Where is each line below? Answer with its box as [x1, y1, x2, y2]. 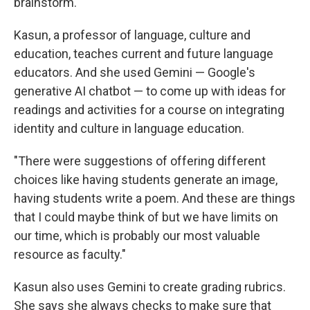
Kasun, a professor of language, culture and [14, 28, 250, 42]
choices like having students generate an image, [14, 172, 277, 187]
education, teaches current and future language [14, 46, 273, 61]
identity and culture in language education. [14, 121, 244, 136]
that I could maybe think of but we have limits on [14, 210, 278, 224]
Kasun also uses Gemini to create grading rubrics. [14, 280, 286, 294]
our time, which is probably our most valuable [14, 228, 260, 243]
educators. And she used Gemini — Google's [14, 65, 255, 80]
